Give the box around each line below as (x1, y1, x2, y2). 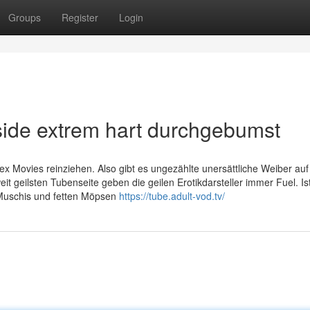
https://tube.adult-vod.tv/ (119, 189, 225, 203)
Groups (8, 10, 41, 24)
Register (62, 10, 98, 24)
